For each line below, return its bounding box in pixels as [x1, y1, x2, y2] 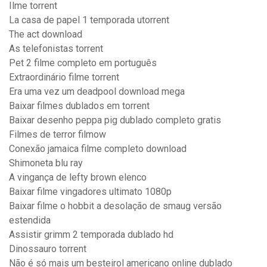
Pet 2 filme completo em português [9, 57, 157, 69]
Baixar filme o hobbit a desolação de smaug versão [9, 200, 222, 212]
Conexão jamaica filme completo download [9, 143, 187, 155]
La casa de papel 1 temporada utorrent [9, 14, 169, 26]
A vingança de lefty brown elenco [9, 172, 147, 184]
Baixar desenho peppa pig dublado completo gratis [9, 114, 221, 126]
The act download [9, 29, 82, 41]
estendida [9, 215, 51, 226]
